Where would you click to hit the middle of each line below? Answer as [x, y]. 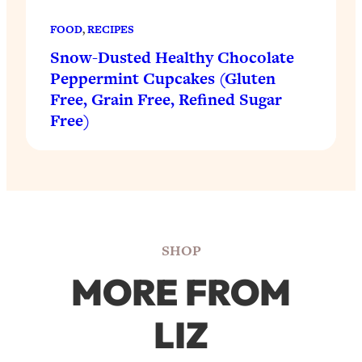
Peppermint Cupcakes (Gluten [163, 78]
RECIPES [111, 29]
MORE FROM [181, 292]
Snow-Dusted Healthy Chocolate [172, 57]
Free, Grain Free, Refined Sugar [166, 99]
